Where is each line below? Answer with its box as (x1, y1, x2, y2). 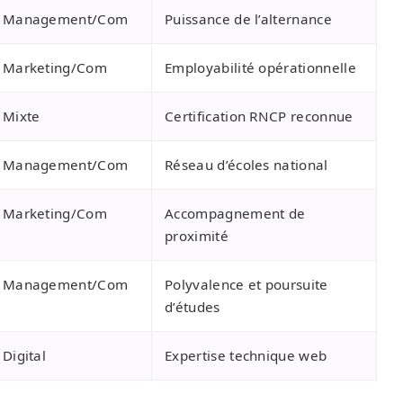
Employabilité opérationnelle (165, 58, 356, 77)
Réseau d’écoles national (165, 156, 328, 175)
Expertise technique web (165, 346, 327, 365)
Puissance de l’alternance (165, 10, 332, 29)
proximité (165, 227, 228, 246)
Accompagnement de (165, 204, 306, 223)
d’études (165, 298, 220, 317)
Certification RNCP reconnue (165, 107, 354, 126)
